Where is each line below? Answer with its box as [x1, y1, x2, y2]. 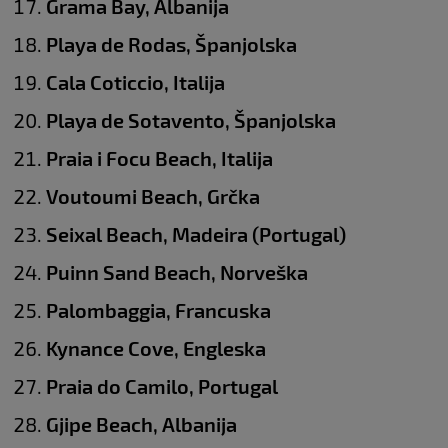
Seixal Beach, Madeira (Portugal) [46, 221, 346, 246]
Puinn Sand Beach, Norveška [46, 259, 308, 284]
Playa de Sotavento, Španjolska [46, 107, 336, 132]
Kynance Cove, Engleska [46, 335, 266, 360]
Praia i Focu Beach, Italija [46, 145, 273, 170]
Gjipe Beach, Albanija [46, 411, 237, 436]
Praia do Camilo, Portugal [46, 373, 278, 398]
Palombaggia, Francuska [46, 297, 271, 322]
